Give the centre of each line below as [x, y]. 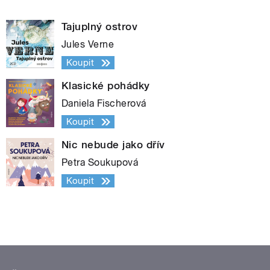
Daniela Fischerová [104, 104]
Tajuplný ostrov [100, 27]
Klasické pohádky [106, 86]
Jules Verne [88, 45]
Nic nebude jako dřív [113, 145]
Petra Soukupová [100, 163]
